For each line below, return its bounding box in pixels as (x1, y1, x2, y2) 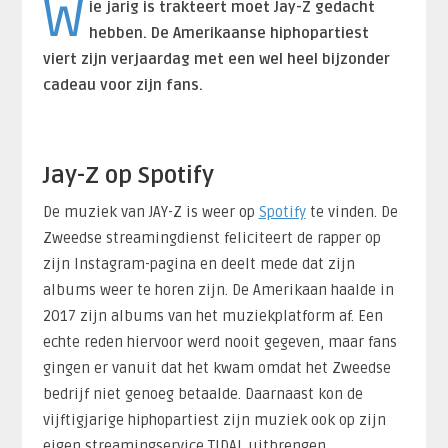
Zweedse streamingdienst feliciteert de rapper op (42, 228, 381, 247)
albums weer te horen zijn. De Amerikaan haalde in (42, 280, 394, 299)
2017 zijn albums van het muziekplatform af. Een (42, 306, 383, 325)
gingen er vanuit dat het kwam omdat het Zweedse (42, 358, 391, 377)
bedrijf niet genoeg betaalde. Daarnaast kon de (42, 384, 363, 403)
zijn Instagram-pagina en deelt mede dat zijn (42, 254, 355, 273)
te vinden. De (305, 202, 398, 221)
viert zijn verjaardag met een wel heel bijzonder (42, 49, 390, 68)
